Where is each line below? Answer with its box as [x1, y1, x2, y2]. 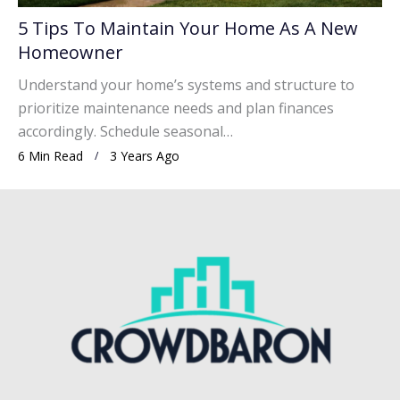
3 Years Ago [110, 147, 179, 165]
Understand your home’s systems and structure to [18, 75, 354, 96]
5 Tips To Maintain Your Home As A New [18, 16, 358, 41]
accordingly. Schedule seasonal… [18, 121, 233, 142]
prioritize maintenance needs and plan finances [18, 98, 334, 119]
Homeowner [18, 40, 123, 65]
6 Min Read [18, 147, 83, 165]
